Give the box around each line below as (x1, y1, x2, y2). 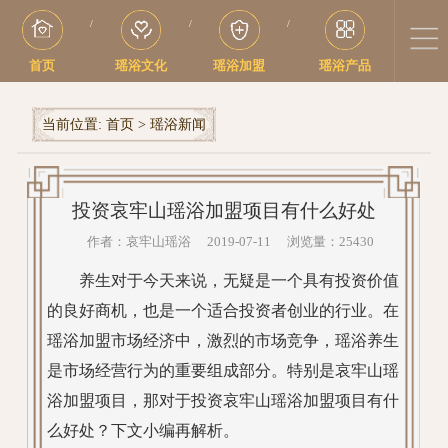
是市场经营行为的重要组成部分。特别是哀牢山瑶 (47, 362, 400, 379)
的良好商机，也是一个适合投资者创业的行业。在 (47, 302, 400, 319)
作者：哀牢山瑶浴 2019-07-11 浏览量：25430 (73, 235, 374, 249)
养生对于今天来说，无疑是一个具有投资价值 (47, 272, 400, 289)
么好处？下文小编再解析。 (47, 422, 240, 439)
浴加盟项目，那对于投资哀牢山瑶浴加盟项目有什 (47, 392, 400, 409)
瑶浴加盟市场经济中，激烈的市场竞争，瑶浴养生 (47, 332, 400, 349)
